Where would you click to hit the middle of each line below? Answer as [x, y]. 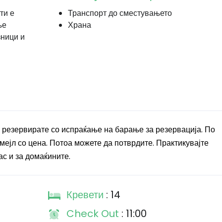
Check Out [94, 214]
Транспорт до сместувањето [120, 13]
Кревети [86, 195]
